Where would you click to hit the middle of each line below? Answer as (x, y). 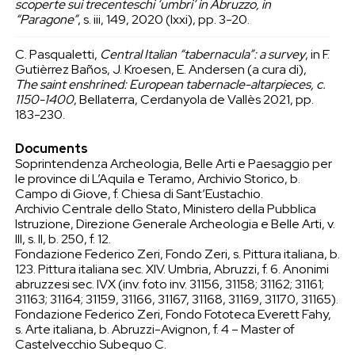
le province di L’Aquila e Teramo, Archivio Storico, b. (157, 178)
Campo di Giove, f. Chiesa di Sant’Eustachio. (139, 193)
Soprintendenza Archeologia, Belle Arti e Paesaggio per (173, 163)
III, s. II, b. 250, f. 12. (63, 239)
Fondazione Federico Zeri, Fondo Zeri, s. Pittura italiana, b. (177, 254)
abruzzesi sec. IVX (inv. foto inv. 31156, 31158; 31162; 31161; (169, 284)
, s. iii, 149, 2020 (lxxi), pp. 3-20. (163, 19)
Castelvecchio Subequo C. (90, 344)
